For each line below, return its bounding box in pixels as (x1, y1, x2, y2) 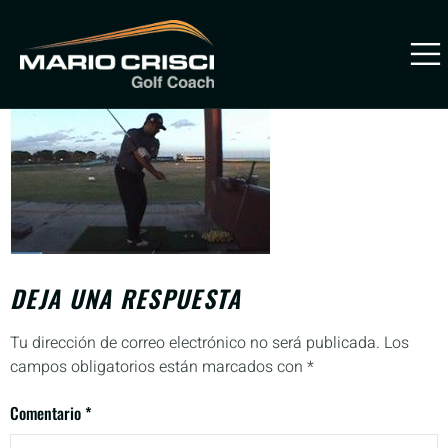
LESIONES (9, 125, 74, 146)
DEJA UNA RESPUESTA (10, 279, 242, 316)
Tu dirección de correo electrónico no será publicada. (10, 330, 380, 355)
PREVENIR (9, 111, 77, 132)
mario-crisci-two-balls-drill (20, 12, 392, 66)
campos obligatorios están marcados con (10, 354, 307, 379)
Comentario (10, 401, 85, 426)
